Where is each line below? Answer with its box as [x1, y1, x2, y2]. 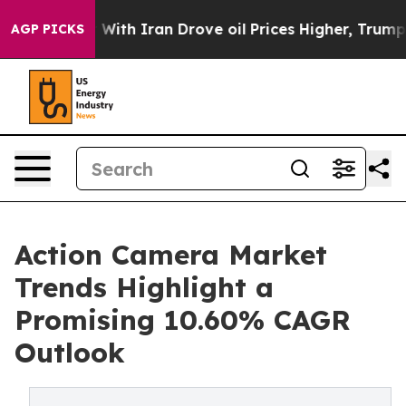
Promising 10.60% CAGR [14, 303, 351, 337]
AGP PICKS [11, 21, 84, 37]
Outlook [14, 335, 125, 370]
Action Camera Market [14, 237, 327, 272]
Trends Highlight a [14, 270, 274, 304]
